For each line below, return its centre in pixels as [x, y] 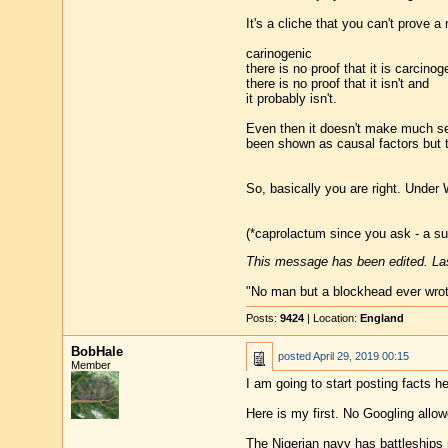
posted [295, 356]
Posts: [262, 318]
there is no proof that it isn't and [337, 83]
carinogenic [278, 53]
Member [90, 365]
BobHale [96, 351]
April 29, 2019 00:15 [360, 356]
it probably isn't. [291, 98]
